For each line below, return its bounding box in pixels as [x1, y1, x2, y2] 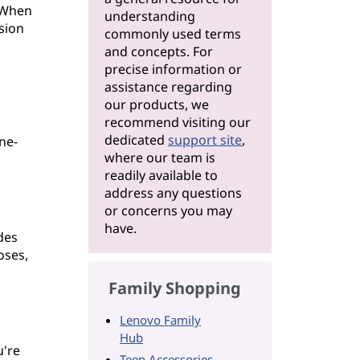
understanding [104, 7, 195, 25]
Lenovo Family [120, 312, 201, 328]
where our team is [104, 149, 215, 166]
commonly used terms [104, 25, 241, 43]
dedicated [104, 131, 168, 149]
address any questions [104, 184, 242, 202]
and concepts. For [104, 43, 213, 60]
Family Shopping [108, 277, 241, 299]
